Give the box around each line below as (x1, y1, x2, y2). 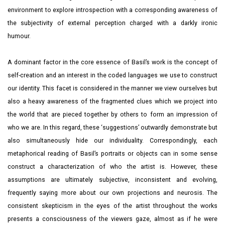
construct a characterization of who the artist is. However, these (8, 163, 217, 170)
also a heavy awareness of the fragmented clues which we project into (8, 98, 217, 105)
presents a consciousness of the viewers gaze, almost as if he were (8, 215, 217, 222)
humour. (8, 33, 32, 40)
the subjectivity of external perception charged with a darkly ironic (8, 20, 217, 27)
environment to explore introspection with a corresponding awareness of (8, 7, 217, 14)
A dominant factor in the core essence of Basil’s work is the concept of (8, 59, 217, 66)
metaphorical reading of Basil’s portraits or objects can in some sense (8, 150, 217, 157)
